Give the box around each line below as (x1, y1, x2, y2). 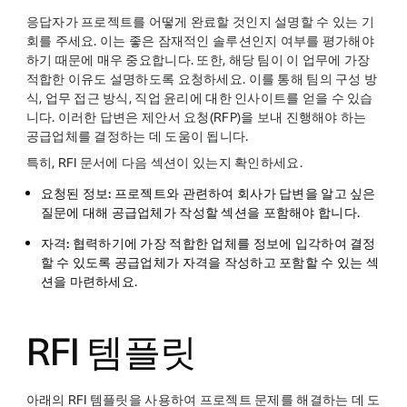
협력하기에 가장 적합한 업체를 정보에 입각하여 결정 (72, 236, 376, 251)
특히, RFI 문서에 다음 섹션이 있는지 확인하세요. (25, 155, 303, 170)
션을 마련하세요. (40, 274, 144, 289)
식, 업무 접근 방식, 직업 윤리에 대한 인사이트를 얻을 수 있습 (25, 91, 373, 105)
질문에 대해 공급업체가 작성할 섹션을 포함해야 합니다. (40, 205, 361, 220)
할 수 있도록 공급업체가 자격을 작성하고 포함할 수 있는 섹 (40, 255, 379, 270)
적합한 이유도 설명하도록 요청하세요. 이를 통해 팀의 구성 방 (25, 72, 378, 86)
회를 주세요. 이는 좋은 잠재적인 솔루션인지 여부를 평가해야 (25, 34, 374, 48)
